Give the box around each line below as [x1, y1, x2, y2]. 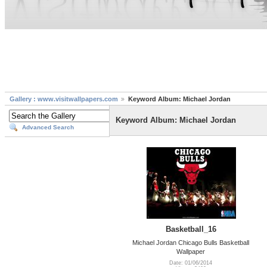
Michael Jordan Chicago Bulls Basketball [132, 238, 250, 246]
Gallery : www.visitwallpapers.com [10, 95, 118, 103]
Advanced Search [22, 124, 74, 131]
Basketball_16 [166, 224, 216, 234]
